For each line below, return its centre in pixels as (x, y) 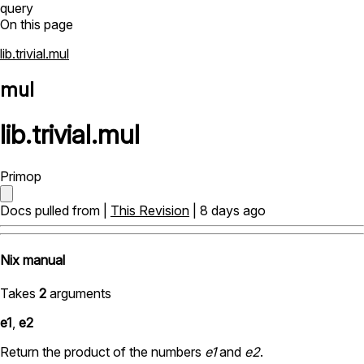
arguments (79, 294)
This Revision (150, 210)
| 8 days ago (227, 210)
